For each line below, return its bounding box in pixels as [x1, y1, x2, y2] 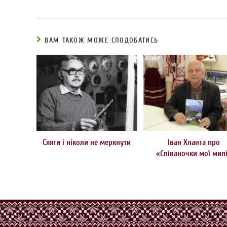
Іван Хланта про [168, 137, 220, 147]
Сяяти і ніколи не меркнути [43, 137, 131, 147]
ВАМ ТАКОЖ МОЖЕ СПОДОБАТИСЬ [45, 36, 159, 45]
